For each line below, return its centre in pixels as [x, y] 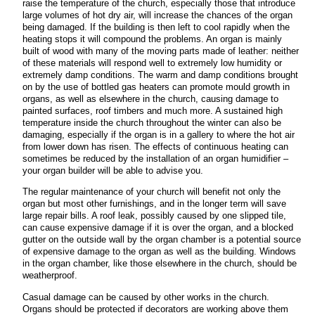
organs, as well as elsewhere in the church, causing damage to [150, 99]
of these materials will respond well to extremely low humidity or [152, 63]
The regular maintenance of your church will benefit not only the [152, 192]
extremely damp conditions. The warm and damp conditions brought [160, 75]
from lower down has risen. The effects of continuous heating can [155, 147]
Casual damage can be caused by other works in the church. [146, 297]
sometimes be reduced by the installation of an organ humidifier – [155, 159]
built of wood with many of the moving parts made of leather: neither [161, 51]
